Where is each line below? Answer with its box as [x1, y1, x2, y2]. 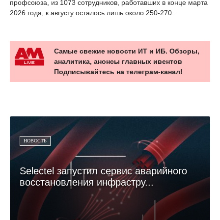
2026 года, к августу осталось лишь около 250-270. [10, 8, 174, 17]
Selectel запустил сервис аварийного [20, 165, 187, 176]
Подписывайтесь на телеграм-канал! [54, 67, 183, 76]
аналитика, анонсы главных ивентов [54, 57, 182, 65]
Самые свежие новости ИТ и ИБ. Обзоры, [54, 47, 199, 55]
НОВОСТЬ [24, 137, 47, 143]
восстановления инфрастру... [20, 176, 154, 188]
